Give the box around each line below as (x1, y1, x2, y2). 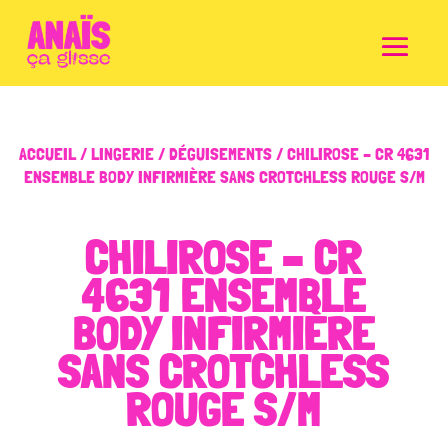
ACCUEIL (18, 143, 76, 164)
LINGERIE (90, 143, 154, 164)
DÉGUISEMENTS (168, 143, 272, 164)
